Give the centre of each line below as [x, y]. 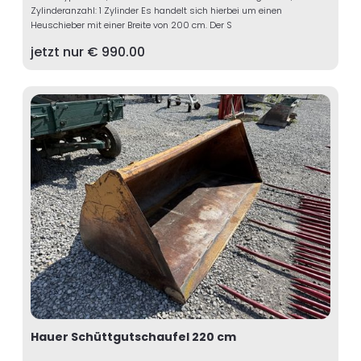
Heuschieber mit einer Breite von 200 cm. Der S [131, 25]
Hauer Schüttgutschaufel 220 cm [133, 337]
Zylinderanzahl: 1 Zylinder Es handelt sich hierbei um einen [156, 10]
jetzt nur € [66, 52]
